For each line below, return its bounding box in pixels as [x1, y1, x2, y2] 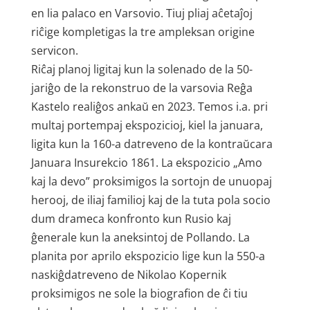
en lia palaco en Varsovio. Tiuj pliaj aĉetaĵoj [30, 6, 253, 21]
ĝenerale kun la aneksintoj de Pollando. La [30, 230, 250, 245]
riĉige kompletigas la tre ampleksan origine [30, 24, 255, 39]
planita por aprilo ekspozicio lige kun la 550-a [30, 248, 265, 264]
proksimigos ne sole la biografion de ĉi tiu [30, 286, 248, 301]
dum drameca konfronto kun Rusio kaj [30, 211, 231, 226]
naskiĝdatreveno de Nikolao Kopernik [30, 267, 226, 282]
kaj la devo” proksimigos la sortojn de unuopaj [30, 174, 272, 189]
